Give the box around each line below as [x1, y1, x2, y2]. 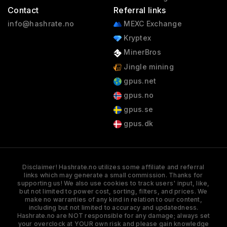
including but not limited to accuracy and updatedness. [28, 204, 199, 212]
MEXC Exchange [121, 19, 182, 28]
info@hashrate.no [8, 19, 74, 28]
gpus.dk [121, 119, 154, 128]
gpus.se [121, 105, 154, 114]
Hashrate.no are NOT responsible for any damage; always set [17, 212, 210, 220]
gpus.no [121, 90, 154, 99]
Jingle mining [121, 62, 174, 71]
